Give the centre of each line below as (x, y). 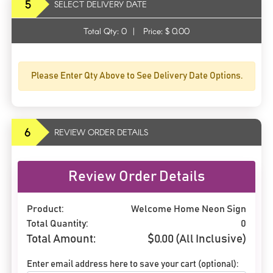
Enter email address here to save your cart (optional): (133, 264)
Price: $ (158, 30)
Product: (45, 209)
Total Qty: (102, 30)
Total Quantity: (58, 223)
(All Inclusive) (210, 239)
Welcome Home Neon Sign (189, 209)
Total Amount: (61, 239)
